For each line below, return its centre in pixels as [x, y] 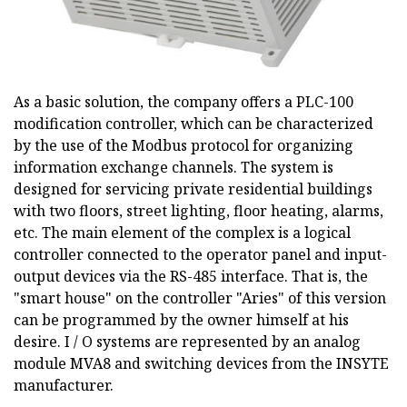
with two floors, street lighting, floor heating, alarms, [199, 211]
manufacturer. [64, 386]
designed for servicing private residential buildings [193, 189]
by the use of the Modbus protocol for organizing [184, 146]
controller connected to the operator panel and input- [200, 255]
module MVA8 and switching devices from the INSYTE [201, 364]
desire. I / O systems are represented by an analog [187, 342]
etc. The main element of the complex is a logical [182, 233]
